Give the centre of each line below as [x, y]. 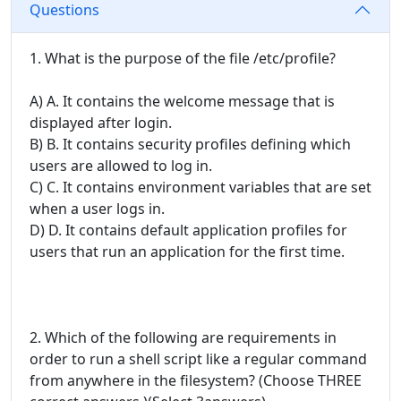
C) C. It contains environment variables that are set [200, 188]
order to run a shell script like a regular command [198, 359]
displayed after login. [101, 123]
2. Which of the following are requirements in [183, 338]
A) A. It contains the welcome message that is [182, 102]
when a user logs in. [97, 209]
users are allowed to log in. [121, 166]
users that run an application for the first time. [187, 252]
